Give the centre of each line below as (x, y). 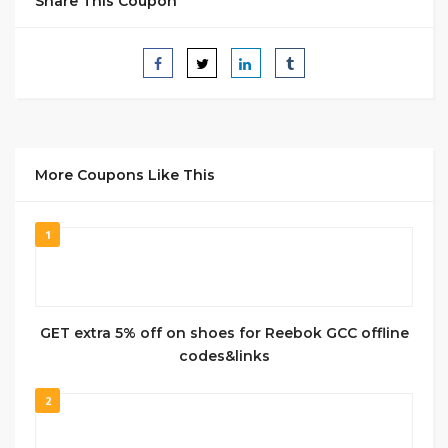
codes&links (224, 356)
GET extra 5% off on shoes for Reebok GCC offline (224, 333)
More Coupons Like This (125, 175)
